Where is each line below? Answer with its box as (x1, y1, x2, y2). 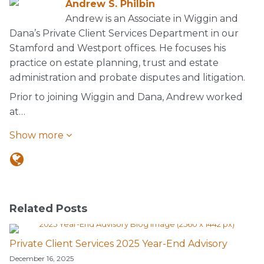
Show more (9, 130, 66, 141)
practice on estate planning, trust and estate (9, 57, 219, 68)
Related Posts (9, 202, 87, 215)
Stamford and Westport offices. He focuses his (9, 42, 226, 54)
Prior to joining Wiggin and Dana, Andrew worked (9, 91, 243, 103)
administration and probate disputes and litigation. (9, 72, 245, 83)
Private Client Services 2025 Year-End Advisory (9, 238, 227, 249)
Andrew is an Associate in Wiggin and (65, 13, 238, 24)
